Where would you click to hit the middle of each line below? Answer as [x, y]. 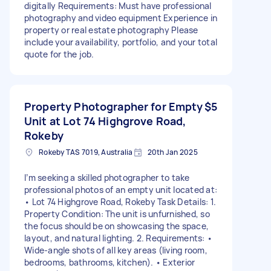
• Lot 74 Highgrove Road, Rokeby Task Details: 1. [120, 201]
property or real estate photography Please [111, 30]
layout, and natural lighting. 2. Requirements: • [118, 238]
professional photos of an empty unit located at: [121, 189]
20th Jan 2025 [172, 152]
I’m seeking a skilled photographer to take [107, 177]
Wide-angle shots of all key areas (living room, [116, 250]
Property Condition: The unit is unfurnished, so [117, 214]
